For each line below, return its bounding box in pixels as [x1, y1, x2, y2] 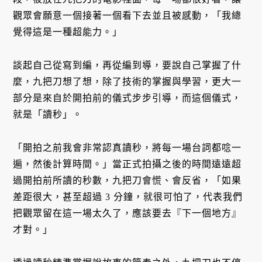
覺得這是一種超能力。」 [13, 27, 123, 37]
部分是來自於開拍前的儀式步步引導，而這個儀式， [13, 93, 242, 104]
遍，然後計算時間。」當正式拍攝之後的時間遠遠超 [13, 158, 242, 169]
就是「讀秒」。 [13, 109, 83, 120]
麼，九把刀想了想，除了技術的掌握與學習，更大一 [13, 77, 242, 87]
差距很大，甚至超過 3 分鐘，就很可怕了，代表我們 [13, 191, 243, 202]
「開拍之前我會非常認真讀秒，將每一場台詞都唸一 [13, 142, 242, 153]
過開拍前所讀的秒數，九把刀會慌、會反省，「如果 [13, 175, 242, 185]
